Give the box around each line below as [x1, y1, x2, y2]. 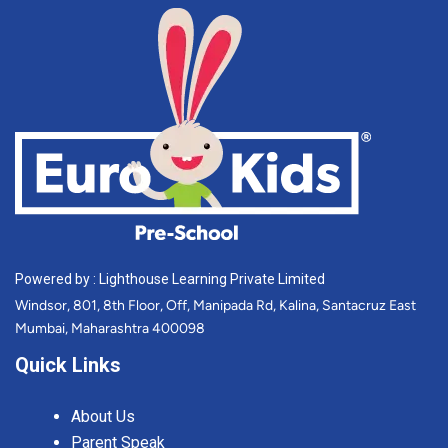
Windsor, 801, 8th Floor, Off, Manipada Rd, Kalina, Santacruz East [15, 297, 416, 315]
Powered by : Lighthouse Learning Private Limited [15, 271, 325, 288]
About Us [71, 407, 135, 427]
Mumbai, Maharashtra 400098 [15, 320, 205, 338]
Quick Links [15, 353, 121, 378]
